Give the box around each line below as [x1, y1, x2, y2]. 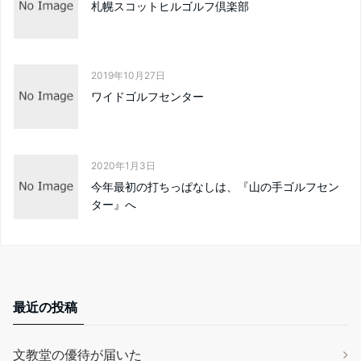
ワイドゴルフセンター [91, 89, 204, 104]
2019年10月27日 [91, 69, 165, 82]
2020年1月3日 [91, 160, 156, 172]
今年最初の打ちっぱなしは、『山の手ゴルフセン [91, 180, 339, 194]
